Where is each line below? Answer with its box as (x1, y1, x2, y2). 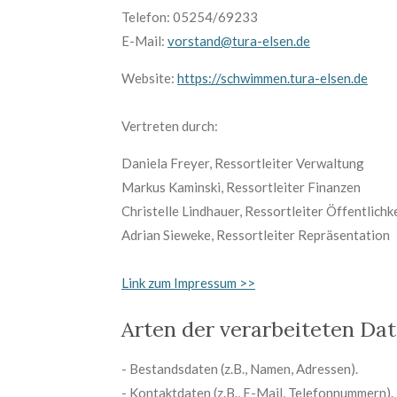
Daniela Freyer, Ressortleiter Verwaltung (121, 154, 364, 171)
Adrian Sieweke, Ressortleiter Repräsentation (121, 226, 390, 243)
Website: (121, 69, 175, 86)
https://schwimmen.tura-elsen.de (177, 69, 368, 86)
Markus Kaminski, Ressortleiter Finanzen (121, 178, 361, 195)
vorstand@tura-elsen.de (167, 32, 310, 49)
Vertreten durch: (121, 117, 218, 134)
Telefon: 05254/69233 (121, 8, 258, 25)
